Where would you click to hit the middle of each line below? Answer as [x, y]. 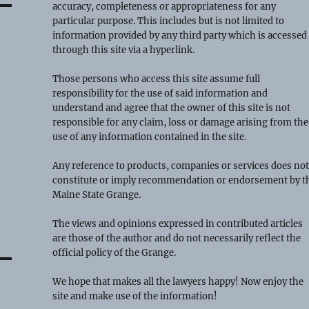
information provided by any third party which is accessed [180, 35]
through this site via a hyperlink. [124, 50]
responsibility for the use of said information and [160, 93]
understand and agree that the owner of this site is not [172, 108]
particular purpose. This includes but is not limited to [169, 21]
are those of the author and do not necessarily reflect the [177, 238]
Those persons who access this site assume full [157, 79]
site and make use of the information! [135, 296]
